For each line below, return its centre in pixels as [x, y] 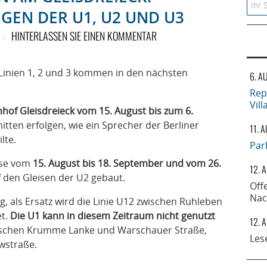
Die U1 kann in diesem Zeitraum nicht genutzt [113, 216]
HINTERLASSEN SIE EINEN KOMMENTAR [84, 36]
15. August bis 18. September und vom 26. [127, 163]
